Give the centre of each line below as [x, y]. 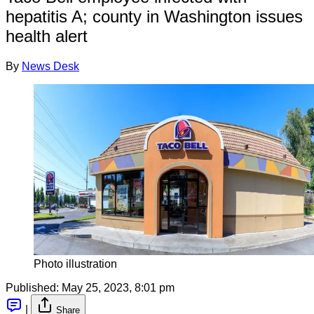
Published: [32, 287]
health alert [47, 36]
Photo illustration [75, 264]
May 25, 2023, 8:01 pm [118, 287]
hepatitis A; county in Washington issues [154, 16]
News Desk [50, 66]
